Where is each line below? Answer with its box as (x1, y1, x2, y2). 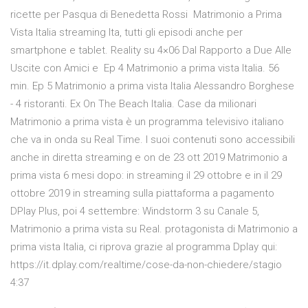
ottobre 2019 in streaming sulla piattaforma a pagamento (10, 187, 274, 200)
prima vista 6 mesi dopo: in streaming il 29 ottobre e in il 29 (10, 169, 282, 182)
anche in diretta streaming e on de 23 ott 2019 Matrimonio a (10, 151, 287, 164)
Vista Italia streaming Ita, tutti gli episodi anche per (10, 26, 243, 39)
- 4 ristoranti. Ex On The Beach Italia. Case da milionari (10, 98, 259, 111)
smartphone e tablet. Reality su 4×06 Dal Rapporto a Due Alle (10, 44, 291, 57)
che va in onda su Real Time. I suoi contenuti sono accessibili (10, 133, 295, 146)
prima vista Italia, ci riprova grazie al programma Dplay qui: (10, 241, 277, 254)
